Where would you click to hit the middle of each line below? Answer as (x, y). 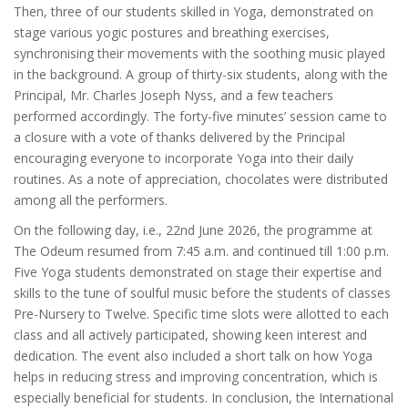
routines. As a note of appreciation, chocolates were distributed (201, 178)
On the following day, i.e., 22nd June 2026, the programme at (193, 229)
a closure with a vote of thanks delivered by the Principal (179, 137)
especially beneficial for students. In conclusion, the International (204, 397)
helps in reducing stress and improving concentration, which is (196, 376)
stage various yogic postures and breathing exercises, (172, 32)
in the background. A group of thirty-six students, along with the (201, 74)
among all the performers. (91, 199)
